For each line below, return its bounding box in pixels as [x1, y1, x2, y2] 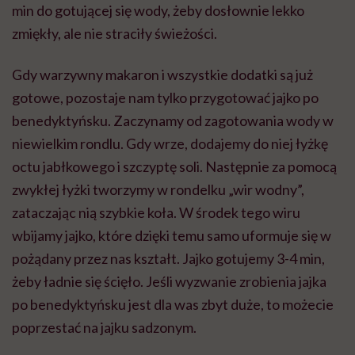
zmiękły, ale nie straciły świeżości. [12, 25, 217, 43]
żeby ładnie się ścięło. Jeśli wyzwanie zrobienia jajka [12, 273, 326, 291]
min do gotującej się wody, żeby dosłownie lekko [12, 2, 304, 20]
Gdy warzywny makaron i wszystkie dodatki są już [12, 66, 313, 84]
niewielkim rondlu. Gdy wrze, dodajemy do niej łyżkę [12, 135, 328, 153]
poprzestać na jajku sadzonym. [12, 319, 197, 337]
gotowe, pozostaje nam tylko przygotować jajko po [12, 89, 319, 107]
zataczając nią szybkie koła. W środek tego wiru [12, 204, 300, 222]
